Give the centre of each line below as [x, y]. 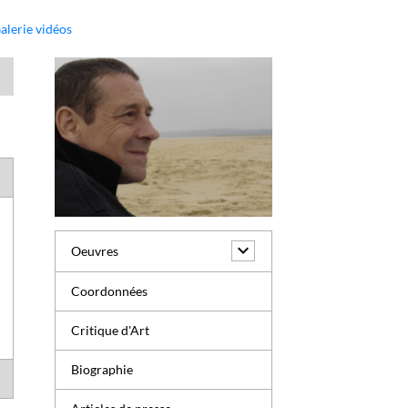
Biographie [102, 370]
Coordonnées [110, 291]
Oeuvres [95, 251]
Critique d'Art [111, 331]
